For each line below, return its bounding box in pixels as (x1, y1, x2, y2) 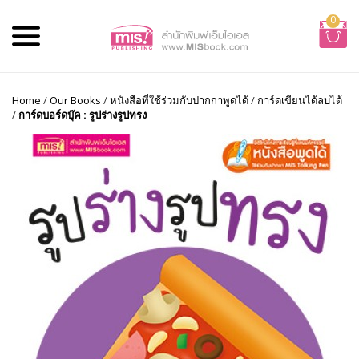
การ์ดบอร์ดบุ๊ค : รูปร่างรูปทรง (18, 107, 147, 122)
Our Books (50, 93, 101, 107)
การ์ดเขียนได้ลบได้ (257, 93, 342, 107)
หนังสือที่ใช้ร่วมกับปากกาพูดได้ (110, 93, 248, 107)
